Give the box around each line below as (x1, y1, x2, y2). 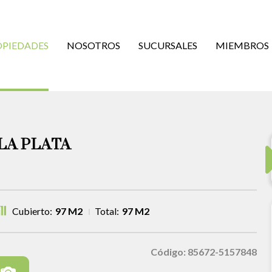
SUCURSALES (138, 39, 197, 51)
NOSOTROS (67, 39, 120, 51)
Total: (94, 205, 119, 217)
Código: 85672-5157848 (150, 246, 257, 257)
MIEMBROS (216, 39, 269, 51)
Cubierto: (12, 205, 52, 217)
